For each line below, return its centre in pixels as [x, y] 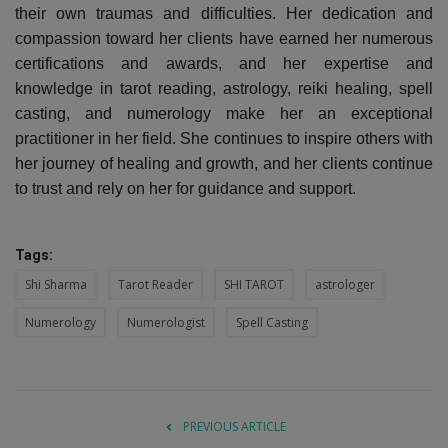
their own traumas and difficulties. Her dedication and [224, 13]
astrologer [345, 284]
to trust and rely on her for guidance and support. [185, 188]
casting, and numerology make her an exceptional [224, 113]
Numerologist [166, 322]
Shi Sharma [56, 284]
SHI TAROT [254, 284]
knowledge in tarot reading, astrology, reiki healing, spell [224, 88]
